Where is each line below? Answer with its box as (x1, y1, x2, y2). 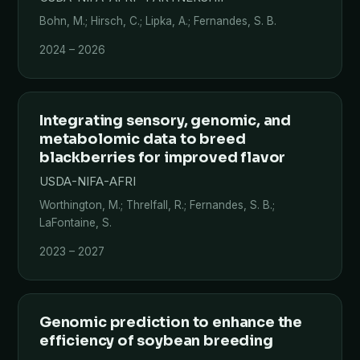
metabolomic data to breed (39, 130, 246, 148)
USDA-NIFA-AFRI (39, 174, 136, 189)
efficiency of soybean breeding (39, 332, 273, 350)
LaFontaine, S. (39, 216, 112, 229)
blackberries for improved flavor (39, 149, 286, 166)
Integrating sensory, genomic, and (39, 112, 292, 129)
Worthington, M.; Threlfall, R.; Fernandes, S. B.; (39, 198, 275, 211)
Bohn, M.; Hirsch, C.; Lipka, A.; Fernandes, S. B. (39, 14, 276, 27)
